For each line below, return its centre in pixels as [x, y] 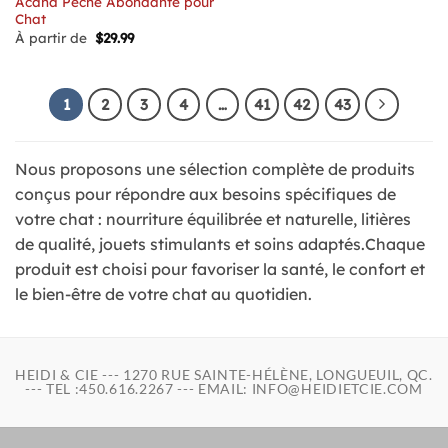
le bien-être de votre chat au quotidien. [163, 294]
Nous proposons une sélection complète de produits [215, 169]
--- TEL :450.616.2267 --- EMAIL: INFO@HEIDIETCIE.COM [224, 389]
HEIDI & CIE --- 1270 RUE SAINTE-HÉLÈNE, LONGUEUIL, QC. [224, 375]
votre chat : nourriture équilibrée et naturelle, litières [213, 219]
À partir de [54, 38]
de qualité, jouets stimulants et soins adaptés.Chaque [220, 244]
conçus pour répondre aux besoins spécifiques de [205, 194]
